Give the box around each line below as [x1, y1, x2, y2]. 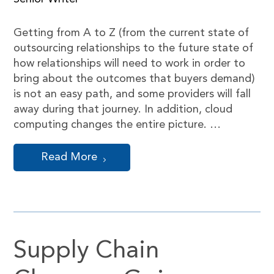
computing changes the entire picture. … [13, 119, 221, 130]
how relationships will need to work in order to [13, 58, 246, 69]
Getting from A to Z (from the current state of [13, 28, 250, 39]
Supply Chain [13, 239, 160, 264]
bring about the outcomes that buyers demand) [13, 73, 256, 84]
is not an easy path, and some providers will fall [13, 89, 251, 100]
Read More [41, 152, 98, 163]
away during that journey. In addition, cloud [13, 104, 233, 115]
